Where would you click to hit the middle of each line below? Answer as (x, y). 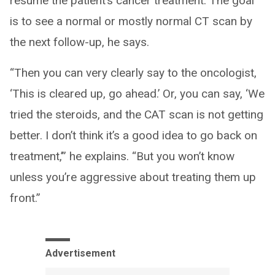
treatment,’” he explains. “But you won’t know (122, 156)
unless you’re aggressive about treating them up (133, 177)
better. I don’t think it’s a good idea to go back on (134, 135)
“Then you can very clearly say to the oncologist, (133, 72)
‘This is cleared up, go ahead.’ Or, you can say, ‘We (137, 93)
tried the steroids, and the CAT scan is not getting (137, 114)
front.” (25, 198)
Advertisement (80, 253)
